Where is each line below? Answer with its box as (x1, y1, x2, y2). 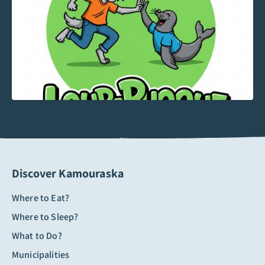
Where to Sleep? (12, 210, 79, 223)
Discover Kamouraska (12, 165, 124, 181)
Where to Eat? (12, 191, 70, 204)
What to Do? (12, 229, 62, 242)
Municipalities (12, 248, 70, 261)
